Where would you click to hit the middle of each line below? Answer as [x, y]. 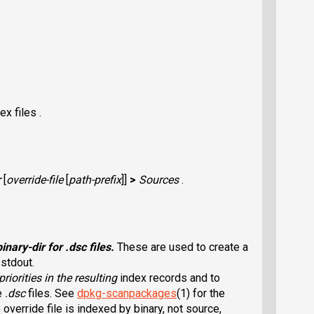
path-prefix [95, 179]
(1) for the [201, 293]
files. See [53, 293]
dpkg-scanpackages [127, 293]
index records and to [170, 278]
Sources [159, 179]
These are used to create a [183, 247]
